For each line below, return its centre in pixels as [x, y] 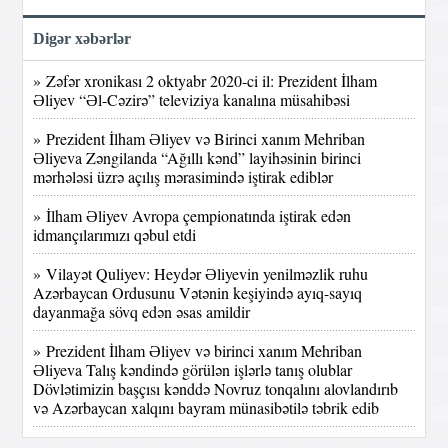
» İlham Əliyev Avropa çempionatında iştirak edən [192, 215]
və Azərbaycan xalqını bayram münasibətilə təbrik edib [206, 407]
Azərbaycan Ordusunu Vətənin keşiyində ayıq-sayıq [198, 292]
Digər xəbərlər [82, 38]
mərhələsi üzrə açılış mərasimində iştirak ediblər [183, 176]
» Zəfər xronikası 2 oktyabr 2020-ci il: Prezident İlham [205, 80]
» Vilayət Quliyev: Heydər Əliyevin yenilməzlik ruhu [201, 273]
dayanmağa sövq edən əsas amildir [142, 311]
